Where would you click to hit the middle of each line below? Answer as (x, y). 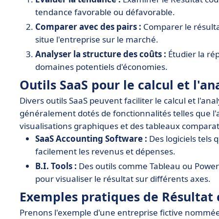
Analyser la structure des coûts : (101, 54)
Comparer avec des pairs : (88, 27)
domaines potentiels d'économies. (101, 67)
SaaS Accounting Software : (91, 139)
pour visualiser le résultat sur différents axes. (123, 179)
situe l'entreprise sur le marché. (97, 39)
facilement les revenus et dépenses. (105, 151)
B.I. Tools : (56, 166)
